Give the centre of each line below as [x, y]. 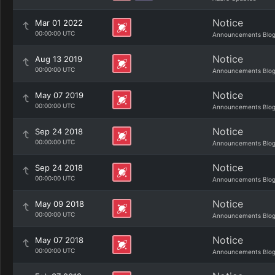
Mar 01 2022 [59, 23]
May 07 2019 [59, 95]
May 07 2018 [59, 240]
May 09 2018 [60, 204]
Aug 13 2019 [59, 59]
